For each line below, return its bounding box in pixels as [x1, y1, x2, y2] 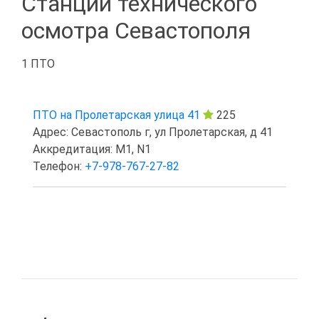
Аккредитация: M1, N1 [33, 142, 151, 157]
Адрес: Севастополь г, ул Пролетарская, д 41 [33, 125, 273, 140]
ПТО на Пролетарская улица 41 [33, 108, 200, 122]
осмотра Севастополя [21, 17, 251, 45]
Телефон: [33, 159, 85, 174]
